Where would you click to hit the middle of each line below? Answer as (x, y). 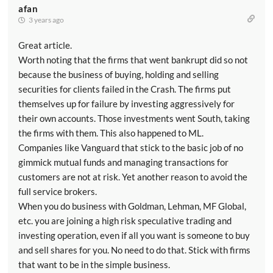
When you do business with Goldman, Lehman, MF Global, (132, 206)
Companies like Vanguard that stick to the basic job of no (131, 147)
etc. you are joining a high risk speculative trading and (125, 221)
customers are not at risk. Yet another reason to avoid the (133, 177)
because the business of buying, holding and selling (119, 74)
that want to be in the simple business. (94, 264)
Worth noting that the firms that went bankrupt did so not (133, 60)
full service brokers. (58, 191)
